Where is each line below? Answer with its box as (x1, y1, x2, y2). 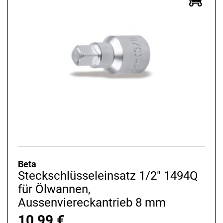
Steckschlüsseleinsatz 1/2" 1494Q (18, 168, 198, 183)
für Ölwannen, (18, 182, 91, 196)
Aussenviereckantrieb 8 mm (18, 195, 166, 210)
